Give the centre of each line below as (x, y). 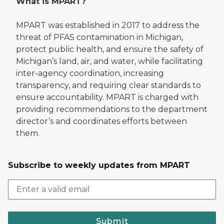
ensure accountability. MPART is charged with (107, 97)
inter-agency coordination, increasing (90, 73)
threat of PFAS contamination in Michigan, (99, 37)
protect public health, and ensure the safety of (110, 49)
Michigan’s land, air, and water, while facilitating (109, 61)
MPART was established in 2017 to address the (108, 25)
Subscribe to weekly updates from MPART (99, 165)
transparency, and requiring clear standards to (108, 85)
